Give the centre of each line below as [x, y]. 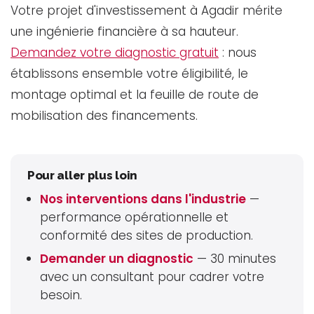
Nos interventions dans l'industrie [143, 199]
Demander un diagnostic [117, 258]
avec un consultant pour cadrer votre [152, 277]
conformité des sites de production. [147, 235]
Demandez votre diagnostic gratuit [115, 52]
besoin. [61, 295]
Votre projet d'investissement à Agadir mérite [146, 10]
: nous [238, 52]
